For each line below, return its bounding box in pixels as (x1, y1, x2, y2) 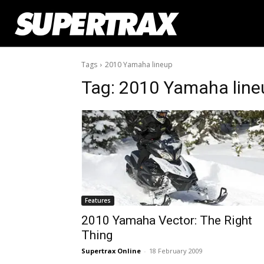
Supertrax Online (81, 246, 141, 255)
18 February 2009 (149, 246, 203, 255)
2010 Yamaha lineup (105, 59, 173, 70)
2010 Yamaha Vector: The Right (81, 213, 252, 227)
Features (85, 196, 111, 204)
